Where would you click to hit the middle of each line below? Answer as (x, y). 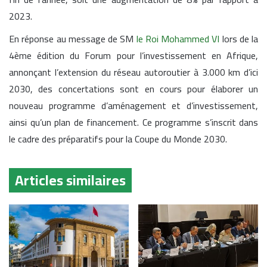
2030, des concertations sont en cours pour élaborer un (133, 89)
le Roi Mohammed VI (178, 39)
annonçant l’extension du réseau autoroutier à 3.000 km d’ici (133, 72)
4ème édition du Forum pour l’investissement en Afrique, (133, 56)
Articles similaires (70, 181)
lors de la (239, 39)
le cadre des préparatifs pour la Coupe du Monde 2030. (118, 139)
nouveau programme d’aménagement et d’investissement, (133, 106)
